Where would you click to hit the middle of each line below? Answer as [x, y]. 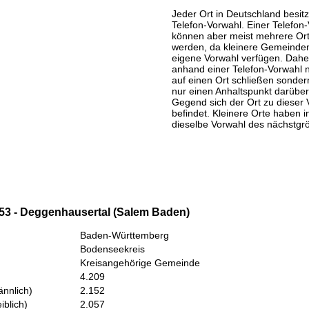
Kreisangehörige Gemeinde [140, 263]
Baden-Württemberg [124, 236]
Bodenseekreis [112, 249]
